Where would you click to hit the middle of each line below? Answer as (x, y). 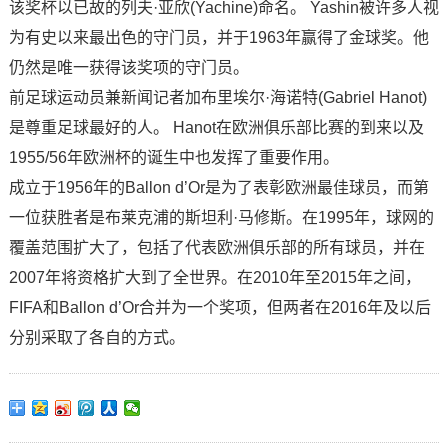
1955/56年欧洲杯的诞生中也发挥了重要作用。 (173, 157)
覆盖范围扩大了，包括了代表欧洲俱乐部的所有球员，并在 (216, 247)
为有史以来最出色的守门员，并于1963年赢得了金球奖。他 (218, 37)
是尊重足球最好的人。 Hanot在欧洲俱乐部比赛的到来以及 (216, 127)
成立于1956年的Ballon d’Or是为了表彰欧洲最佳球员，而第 (218, 187)
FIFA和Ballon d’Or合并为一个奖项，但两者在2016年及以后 (219, 307)
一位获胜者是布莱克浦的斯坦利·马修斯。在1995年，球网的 (221, 217)
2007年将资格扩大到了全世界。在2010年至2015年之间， (214, 277)
